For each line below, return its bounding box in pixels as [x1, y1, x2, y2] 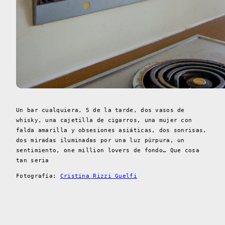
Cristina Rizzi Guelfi [60, 172, 137, 179]
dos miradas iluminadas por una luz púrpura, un [16, 137, 185, 144]
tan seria [16, 157, 49, 164]
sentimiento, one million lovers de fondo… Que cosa [16, 147, 199, 154]
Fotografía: [16, 172, 60, 179]
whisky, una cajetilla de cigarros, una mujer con [16, 117, 192, 124]
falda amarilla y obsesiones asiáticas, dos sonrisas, [16, 127, 207, 134]
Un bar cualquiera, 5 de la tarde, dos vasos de [16, 106, 185, 114]
